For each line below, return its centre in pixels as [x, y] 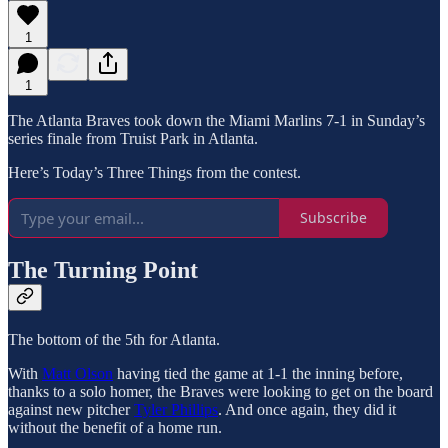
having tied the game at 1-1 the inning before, [258, 374]
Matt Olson [77, 374]
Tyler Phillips [176, 410]
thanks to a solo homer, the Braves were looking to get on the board [220, 392]
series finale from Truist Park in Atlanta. [133, 138]
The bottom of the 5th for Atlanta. [114, 340]
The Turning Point [103, 270]
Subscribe [333, 218]
